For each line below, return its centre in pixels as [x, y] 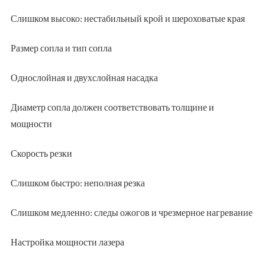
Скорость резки [41, 153]
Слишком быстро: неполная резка [77, 182]
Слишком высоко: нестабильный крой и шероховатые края [127, 18]
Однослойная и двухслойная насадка [84, 77]
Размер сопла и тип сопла [61, 48]
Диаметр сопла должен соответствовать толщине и [112, 107]
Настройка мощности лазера [67, 242]
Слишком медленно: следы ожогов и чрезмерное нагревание [131, 212]
